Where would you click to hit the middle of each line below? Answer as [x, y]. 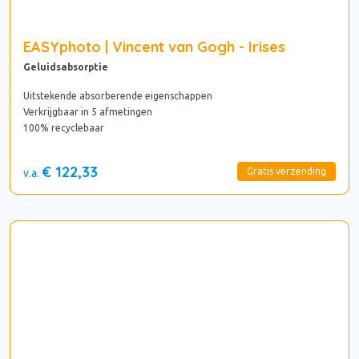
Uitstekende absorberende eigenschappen [118, 96]
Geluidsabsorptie [66, 67]
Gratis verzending [286, 171]
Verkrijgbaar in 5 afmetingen [88, 112]
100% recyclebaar [64, 128]
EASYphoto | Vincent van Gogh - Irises [154, 47]
